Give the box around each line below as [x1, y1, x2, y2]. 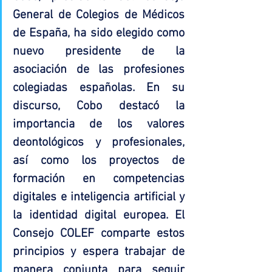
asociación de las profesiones [13, 62, 185, 77]
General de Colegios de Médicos [13, 7, 185, 22]
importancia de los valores [13, 117, 185, 132]
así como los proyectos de [13, 153, 185, 168]
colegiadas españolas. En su [13, 80, 185, 95]
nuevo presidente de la [13, 44, 185, 59]
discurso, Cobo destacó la [13, 98, 185, 114]
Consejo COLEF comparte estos [13, 226, 185, 241]
